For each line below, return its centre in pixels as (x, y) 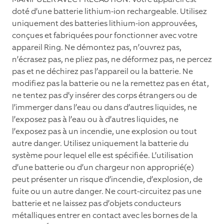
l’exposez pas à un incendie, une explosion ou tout (104, 131)
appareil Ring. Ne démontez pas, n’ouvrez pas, (97, 47)
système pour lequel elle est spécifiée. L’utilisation (103, 155)
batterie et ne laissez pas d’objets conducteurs (96, 203)
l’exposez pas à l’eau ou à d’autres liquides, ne (95, 119)
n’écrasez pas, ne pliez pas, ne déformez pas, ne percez (112, 59)
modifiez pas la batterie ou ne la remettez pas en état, (110, 83)
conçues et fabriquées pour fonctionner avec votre (105, 35)
